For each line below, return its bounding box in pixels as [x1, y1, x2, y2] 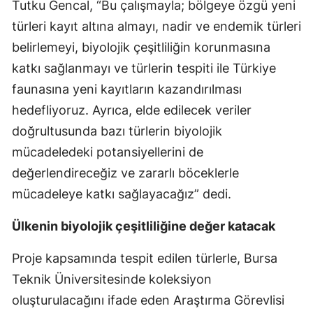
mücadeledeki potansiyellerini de [12, 145, 203, 160]
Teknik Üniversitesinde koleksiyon [12, 272, 212, 287]
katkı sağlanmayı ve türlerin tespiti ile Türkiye [12, 61, 276, 76]
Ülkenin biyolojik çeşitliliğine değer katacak [12, 219, 275, 234]
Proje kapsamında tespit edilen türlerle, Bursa [12, 251, 277, 266]
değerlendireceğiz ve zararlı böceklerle [12, 166, 239, 181]
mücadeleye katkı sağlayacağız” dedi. [12, 187, 231, 202]
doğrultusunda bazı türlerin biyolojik [12, 124, 222, 139]
